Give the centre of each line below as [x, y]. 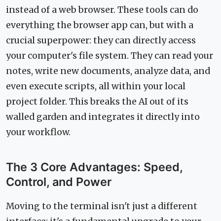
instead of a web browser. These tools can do [102, 10]
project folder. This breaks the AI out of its [97, 102]
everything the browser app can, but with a [100, 25]
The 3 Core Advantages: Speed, [94, 167]
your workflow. [38, 132]
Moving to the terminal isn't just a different [102, 206]
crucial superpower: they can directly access [101, 41]
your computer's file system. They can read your [110, 56]
